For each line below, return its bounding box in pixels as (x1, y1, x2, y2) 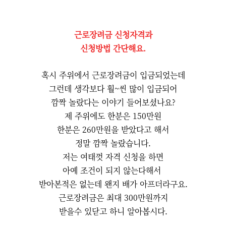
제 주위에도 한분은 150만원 (65, 110, 161, 122)
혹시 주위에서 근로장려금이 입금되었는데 (41, 69, 185, 81)
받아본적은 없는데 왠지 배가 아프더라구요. (38, 178, 188, 190)
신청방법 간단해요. (80, 42, 146, 54)
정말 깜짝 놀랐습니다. (75, 137, 151, 149)
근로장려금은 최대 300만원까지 (58, 192, 168, 203)
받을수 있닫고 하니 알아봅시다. (59, 205, 167, 217)
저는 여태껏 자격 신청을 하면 (63, 151, 163, 162)
